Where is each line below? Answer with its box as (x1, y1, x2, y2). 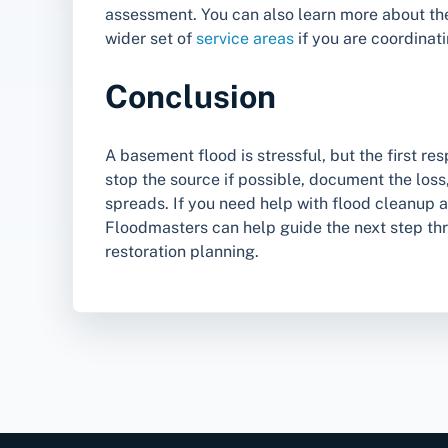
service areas (196, 28, 294, 48)
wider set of (105, 28, 196, 48)
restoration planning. (105, 241, 259, 261)
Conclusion (105, 78, 276, 116)
